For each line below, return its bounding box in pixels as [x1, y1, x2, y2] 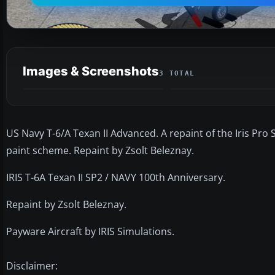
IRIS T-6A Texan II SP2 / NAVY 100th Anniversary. [6, 170, 225, 184]
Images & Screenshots [23, 63, 159, 79]
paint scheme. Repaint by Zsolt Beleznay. [6, 143, 194, 157]
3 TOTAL [159, 69, 195, 77]
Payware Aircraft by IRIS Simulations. [6, 224, 174, 238]
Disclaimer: [6, 258, 58, 273]
